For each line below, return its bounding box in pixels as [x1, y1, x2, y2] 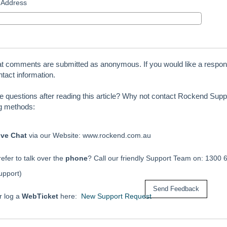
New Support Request [81, 192, 152, 200]
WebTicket [22, 192, 58, 200]
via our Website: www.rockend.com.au [27, 131, 151, 139]
